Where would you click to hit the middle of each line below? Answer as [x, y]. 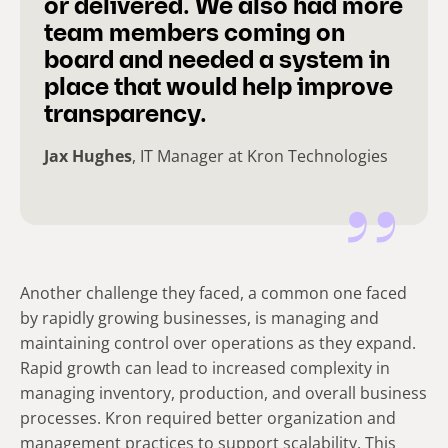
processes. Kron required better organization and [208, 417]
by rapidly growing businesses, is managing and [199, 317]
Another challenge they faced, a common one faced [213, 292]
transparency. [125, 115]
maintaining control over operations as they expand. [218, 342]
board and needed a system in [217, 61]
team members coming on [194, 34]
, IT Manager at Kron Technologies [260, 155]
